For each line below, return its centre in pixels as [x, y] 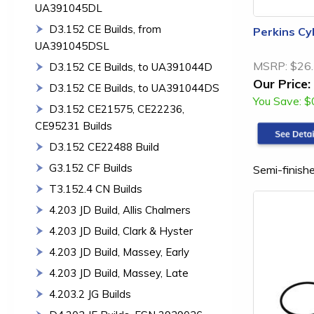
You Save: [277, 101]
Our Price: [282, 83]
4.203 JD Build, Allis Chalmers [120, 210]
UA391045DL [69, 8]
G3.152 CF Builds [91, 168]
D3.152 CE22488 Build [104, 147]
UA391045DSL [72, 46]
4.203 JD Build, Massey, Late [119, 273]
